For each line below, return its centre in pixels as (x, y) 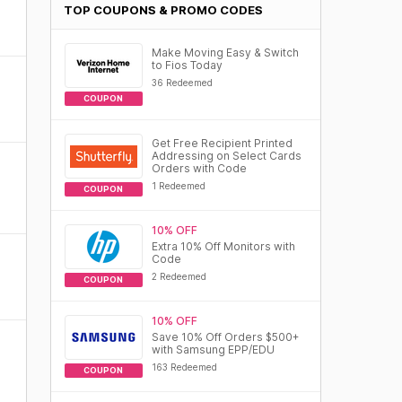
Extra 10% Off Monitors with (223, 246)
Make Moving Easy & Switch (225, 52)
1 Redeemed (178, 186)
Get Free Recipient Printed (222, 143)
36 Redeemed (182, 83)
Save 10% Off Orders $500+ (225, 337)
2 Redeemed (179, 276)
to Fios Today (187, 65)
